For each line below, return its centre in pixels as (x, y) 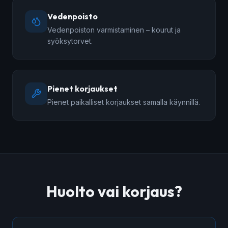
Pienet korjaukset (82, 89)
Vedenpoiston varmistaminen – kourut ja (114, 30)
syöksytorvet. (70, 41)
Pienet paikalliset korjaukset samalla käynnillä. (124, 102)
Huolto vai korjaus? (114, 192)
